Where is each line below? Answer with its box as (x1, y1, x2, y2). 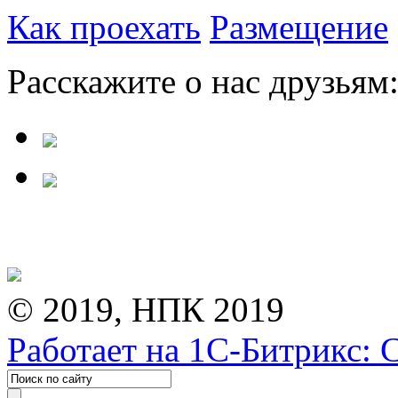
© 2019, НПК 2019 (7, 290, 284, 329)
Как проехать (7, 7, 201, 46)
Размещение (210, 7, 388, 46)
